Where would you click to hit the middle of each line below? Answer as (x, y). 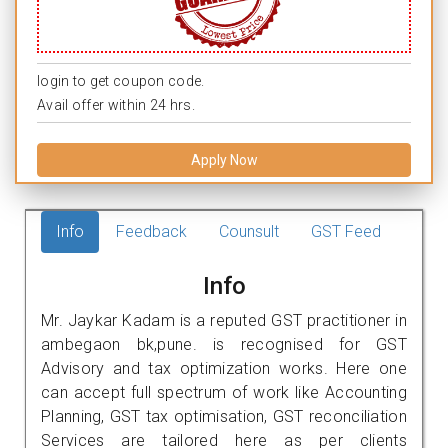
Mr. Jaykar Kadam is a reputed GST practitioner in (224, 320)
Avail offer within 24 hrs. (116, 104)
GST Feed (346, 231)
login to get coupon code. (121, 80)
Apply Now (224, 159)
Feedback (151, 231)
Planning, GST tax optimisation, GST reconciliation (224, 416)
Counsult (249, 231)
